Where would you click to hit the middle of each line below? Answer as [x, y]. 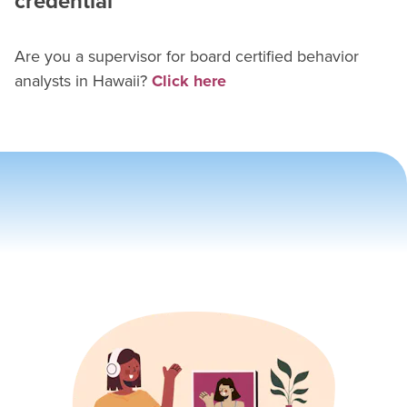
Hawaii [116, 80]
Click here [189, 81]
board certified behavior [274, 56]
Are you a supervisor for [100, 56]
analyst [39, 80]
